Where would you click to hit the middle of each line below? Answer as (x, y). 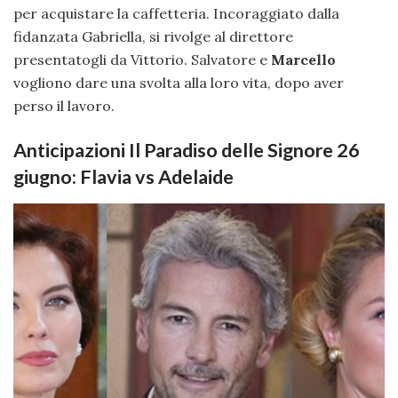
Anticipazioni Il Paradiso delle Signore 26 (187, 150)
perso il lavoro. (64, 106)
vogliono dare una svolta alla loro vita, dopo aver (179, 83)
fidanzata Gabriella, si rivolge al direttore (153, 37)
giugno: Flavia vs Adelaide (123, 176)
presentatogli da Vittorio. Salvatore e (142, 60)
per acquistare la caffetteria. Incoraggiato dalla (176, 14)
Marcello (303, 60)
